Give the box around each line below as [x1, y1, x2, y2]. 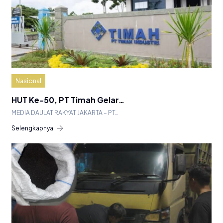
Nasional [15, 77, 41, 85]
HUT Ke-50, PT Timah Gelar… [11, 94, 124, 105]
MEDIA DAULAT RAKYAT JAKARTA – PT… [11, 109, 118, 116]
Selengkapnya [11, 124, 53, 132]
